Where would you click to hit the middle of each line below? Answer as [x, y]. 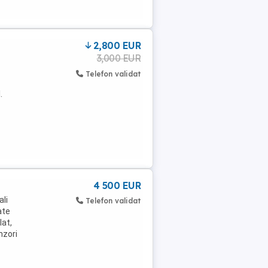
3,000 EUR [118, 58]
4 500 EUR [117, 185]
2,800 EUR [117, 45]
